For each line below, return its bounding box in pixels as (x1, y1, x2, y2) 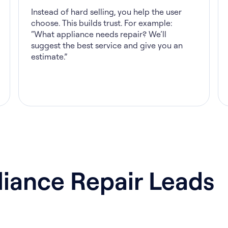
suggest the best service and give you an (31, 40, 183, 50)
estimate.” (31, 51, 67, 62)
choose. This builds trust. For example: (31, 18, 172, 28)
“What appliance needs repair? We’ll (31, 29, 166, 39)
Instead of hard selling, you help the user (31, 7, 182, 17)
